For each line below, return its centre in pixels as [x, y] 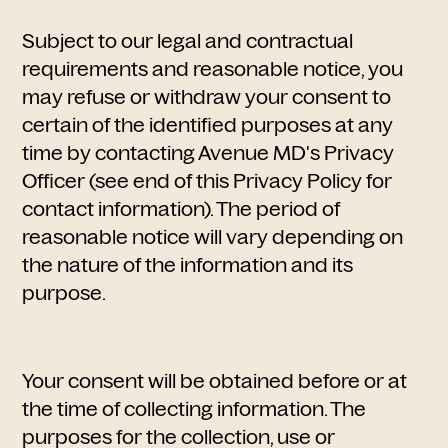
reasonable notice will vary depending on [213, 237]
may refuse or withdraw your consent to [207, 97]
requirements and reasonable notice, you [213, 69]
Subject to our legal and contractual [188, 41]
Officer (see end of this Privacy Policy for [207, 181]
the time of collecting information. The [194, 409]
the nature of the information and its [188, 265]
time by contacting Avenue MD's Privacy [208, 153]
